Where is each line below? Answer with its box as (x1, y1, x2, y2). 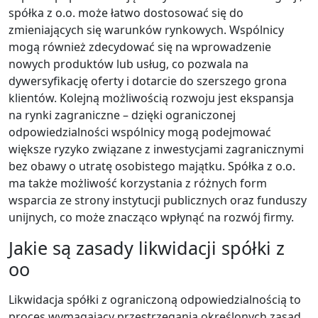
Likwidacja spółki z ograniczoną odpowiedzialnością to (9, 291, 301, 307)
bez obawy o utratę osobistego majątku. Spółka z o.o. (9, 158, 295, 174)
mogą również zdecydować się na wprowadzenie (9, 38, 271, 55)
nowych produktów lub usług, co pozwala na (9, 55, 248, 72)
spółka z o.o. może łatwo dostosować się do (9, 4, 243, 21)
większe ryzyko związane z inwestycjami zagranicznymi (9, 141, 304, 157)
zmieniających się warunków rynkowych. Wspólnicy (9, 21, 284, 38)
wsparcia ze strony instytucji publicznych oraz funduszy (9, 192, 307, 208)
